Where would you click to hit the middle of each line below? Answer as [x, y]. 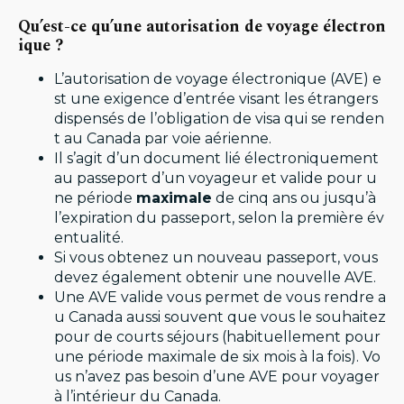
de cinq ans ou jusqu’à [294, 198]
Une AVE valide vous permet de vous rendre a [220, 297]
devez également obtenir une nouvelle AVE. [215, 277]
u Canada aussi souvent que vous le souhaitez [220, 317]
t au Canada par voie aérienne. [163, 138]
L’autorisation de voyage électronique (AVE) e [218, 79]
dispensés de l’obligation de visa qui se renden [219, 119]
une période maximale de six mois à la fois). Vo [217, 357]
